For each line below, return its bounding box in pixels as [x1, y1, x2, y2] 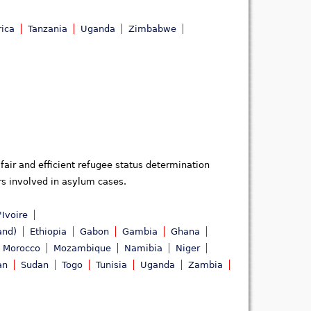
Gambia [122, 226, 158, 237]
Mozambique [53, 243, 111, 254]
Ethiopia [30, 226, 67, 237]
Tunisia [96, 260, 127, 271]
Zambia [188, 260, 223, 271]
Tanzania [28, 23, 67, 34]
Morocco [3, 243, 40, 254]
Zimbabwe [128, 23, 176, 34]
